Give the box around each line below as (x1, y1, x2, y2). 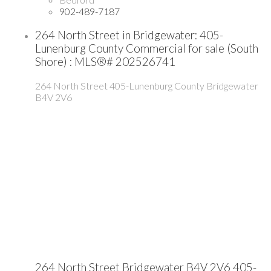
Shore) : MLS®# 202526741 (35, 55, 175, 69)
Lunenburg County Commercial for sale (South (35, 42, 258, 56)
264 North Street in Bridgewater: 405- (35, 28, 223, 42)
